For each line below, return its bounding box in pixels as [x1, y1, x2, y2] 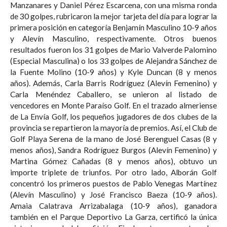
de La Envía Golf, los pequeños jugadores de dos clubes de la [10, 111, 217, 121]
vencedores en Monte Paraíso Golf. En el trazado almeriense [10, 100, 132, 110]
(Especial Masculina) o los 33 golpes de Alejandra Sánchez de [10, 56, 217, 65]
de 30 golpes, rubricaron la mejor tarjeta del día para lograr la [10, 11, 217, 21]
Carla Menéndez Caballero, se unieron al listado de [10, 89, 217, 99]
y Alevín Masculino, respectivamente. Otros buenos [10, 33, 164, 43]
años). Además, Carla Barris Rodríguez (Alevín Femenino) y [10, 78, 33, 88]
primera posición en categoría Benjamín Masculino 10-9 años [10, 22, 217, 32]
